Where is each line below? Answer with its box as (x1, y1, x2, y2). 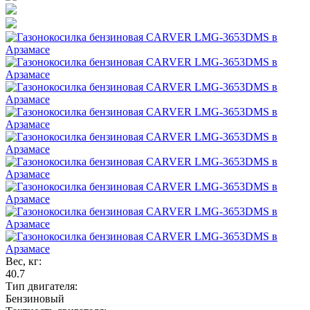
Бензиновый (6, 292, 64, 304)
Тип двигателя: (6, 280, 77, 292)
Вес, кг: (6, 255, 42, 267)
